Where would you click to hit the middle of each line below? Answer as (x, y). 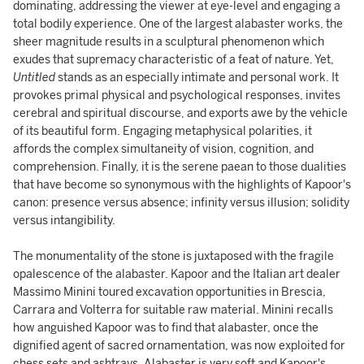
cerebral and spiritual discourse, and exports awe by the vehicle (180, 113)
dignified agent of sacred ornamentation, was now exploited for (179, 346)
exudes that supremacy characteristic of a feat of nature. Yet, (173, 60)
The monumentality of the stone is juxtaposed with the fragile (173, 256)
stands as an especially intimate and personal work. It (198, 78)
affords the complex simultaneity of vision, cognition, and (163, 149)
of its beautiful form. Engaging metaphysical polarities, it (162, 131)
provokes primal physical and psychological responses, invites (177, 95)
